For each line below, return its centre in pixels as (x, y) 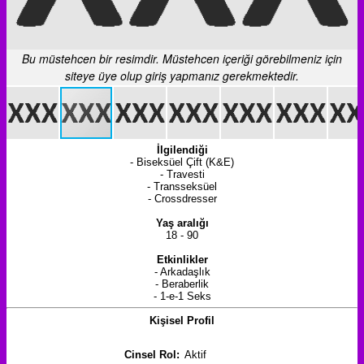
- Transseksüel (182, 186)
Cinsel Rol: (152, 354)
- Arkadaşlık (182, 271)
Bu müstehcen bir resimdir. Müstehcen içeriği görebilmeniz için (182, 58)
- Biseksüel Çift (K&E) (182, 162)
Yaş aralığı (182, 223)
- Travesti (182, 174)
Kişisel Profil (182, 320)
